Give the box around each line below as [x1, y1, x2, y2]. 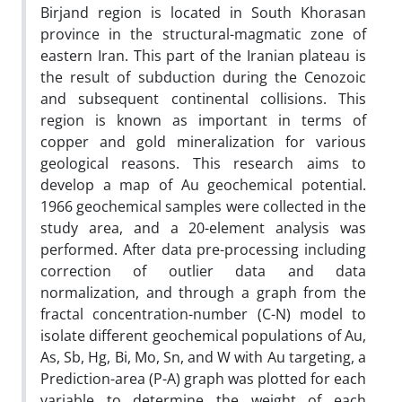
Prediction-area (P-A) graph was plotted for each [40, 368, 366, 389]
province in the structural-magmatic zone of [40, 23, 366, 44]
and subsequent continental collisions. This [40, 88, 366, 109]
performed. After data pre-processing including [40, 239, 366, 259]
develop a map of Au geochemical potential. [40, 174, 366, 195]
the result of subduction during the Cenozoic [40, 66, 366, 87]
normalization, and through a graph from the [40, 282, 366, 302]
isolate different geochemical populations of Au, [40, 325, 366, 345]
